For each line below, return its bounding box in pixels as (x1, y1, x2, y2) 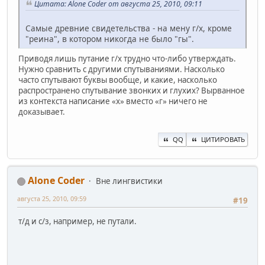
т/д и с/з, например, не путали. (18, 215, 137, 227)
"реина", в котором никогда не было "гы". (25, 33, 194, 44)
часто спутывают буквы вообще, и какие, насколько (18, 74, 217, 85)
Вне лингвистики (96, 176, 163, 187)
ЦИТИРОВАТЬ (201, 135, 245, 144)
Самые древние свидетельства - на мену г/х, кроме (25, 22, 232, 34)
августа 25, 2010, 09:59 (17, 194, 86, 203)
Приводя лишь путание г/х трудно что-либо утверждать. (18, 53, 236, 64)
